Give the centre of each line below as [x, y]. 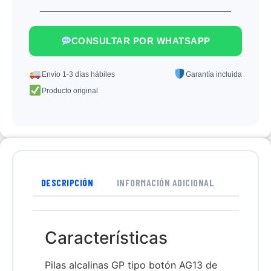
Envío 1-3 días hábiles [78, 75]
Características [106, 237]
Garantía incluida [214, 75]
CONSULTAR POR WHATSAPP [141, 41]
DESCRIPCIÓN [67, 183]
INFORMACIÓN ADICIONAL [165, 183]
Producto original [70, 91]
